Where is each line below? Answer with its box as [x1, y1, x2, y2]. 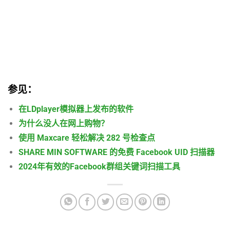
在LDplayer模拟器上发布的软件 [18, 104, 133, 114]
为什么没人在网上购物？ [18, 118, 109, 128]
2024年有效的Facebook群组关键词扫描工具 [18, 161, 180, 171]
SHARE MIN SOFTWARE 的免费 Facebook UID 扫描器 [18, 147, 215, 157]
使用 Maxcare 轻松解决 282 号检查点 [18, 132, 155, 143]
